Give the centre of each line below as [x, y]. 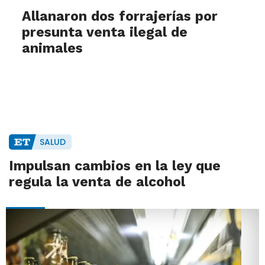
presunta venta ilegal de [105, 33]
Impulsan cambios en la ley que [114, 166]
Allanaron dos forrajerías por [120, 17]
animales [52, 49]
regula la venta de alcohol [97, 182]
